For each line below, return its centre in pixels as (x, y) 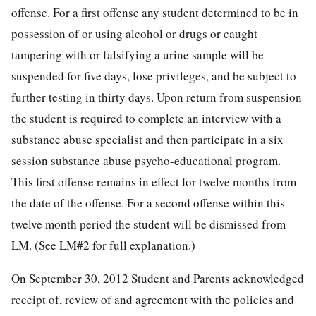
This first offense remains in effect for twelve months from (154, 182)
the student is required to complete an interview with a (146, 119)
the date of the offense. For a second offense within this (148, 203)
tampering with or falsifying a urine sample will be (138, 55)
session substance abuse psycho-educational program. (146, 161)
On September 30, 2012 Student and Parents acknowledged (158, 279)
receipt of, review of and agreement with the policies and (153, 300)
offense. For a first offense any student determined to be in (155, 13)
